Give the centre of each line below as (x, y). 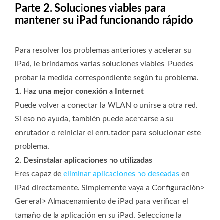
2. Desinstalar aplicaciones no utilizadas (83, 160)
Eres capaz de (39, 174)
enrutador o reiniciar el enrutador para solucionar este (108, 133)
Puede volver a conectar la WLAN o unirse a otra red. (106, 105)
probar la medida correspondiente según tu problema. (107, 78)
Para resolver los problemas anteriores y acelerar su (103, 50)
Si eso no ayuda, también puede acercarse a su (94, 119)
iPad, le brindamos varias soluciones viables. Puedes (104, 64)
